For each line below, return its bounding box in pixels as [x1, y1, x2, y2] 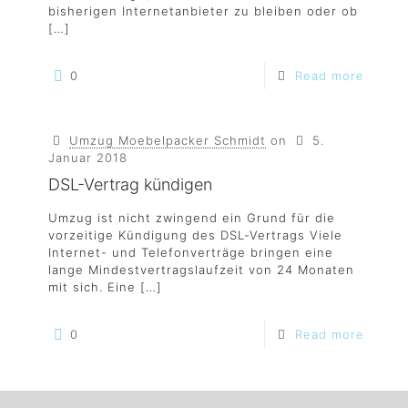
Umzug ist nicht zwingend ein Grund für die [48, 210, 335, 225]
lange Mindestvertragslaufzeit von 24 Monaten [48, 262, 354, 277]
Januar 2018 [48, 150, 127, 165]
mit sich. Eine [48, 280, 136, 294]
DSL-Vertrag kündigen [48, 175, 212, 194]
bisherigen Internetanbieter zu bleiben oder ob [48, 4, 358, 18]
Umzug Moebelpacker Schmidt [69, 133, 267, 148]
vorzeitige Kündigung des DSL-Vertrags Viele [48, 228, 342, 242]
